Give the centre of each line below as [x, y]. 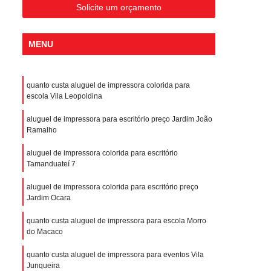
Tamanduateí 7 [51, 164]
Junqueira [43, 265]
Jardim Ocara [49, 198]
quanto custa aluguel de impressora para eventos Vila [115, 254]
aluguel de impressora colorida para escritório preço [113, 187]
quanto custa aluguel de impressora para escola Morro [116, 220]
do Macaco [45, 231]
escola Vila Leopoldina [64, 96]
